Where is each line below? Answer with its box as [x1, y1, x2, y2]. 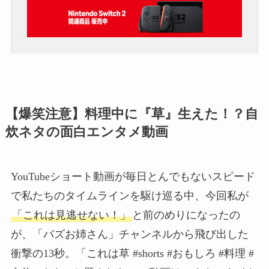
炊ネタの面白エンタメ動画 [5, 125, 168, 140]
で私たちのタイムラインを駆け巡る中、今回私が [10, 190, 249, 202]
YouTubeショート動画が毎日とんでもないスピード [10, 171, 255, 183]
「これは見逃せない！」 [11, 209, 131, 222]
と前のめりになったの [131, 209, 240, 222]
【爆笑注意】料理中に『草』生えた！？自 [5, 107, 258, 122]
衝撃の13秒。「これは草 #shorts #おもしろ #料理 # [10, 247, 254, 260]
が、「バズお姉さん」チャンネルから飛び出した [10, 228, 249, 241]
